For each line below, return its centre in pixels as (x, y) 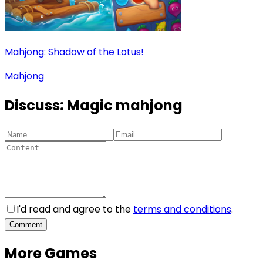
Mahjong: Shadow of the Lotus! (74, 52)
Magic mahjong (125, 105)
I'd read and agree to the (74, 210)
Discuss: (36, 105)
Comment (26, 225)
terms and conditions (182, 210)
